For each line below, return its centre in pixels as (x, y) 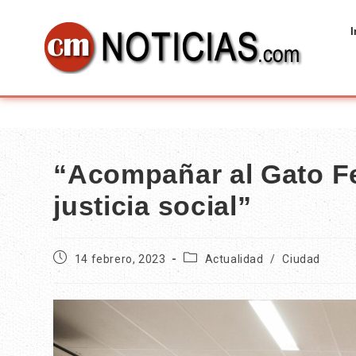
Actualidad (234, 259)
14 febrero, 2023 (120, 259)
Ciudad (302, 259)
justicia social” (153, 206)
